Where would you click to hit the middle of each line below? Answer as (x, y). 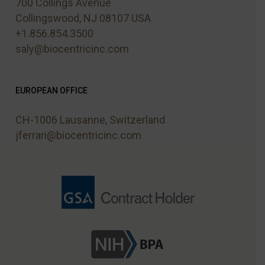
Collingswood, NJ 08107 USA (83, 18)
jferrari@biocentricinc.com (78, 135)
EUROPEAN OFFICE (51, 91)
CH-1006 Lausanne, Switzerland (90, 120)
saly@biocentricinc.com (72, 49)
